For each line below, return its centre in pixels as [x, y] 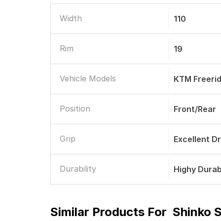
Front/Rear [195, 109]
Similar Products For [109, 212]
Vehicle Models [88, 78]
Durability [78, 169]
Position [75, 109]
